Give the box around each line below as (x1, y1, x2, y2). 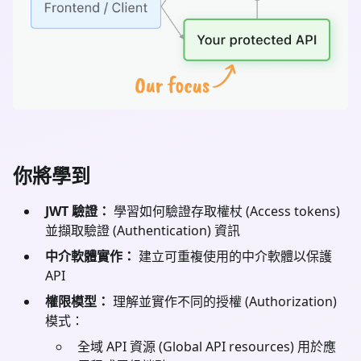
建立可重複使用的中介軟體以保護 (135, 247, 332, 265)
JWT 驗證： (45, 201, 110, 220)
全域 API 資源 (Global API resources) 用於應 (77, 337, 336, 355)
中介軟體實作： (45, 247, 135, 265)
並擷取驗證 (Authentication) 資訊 (45, 221, 240, 239)
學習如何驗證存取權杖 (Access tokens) (110, 201, 340, 220)
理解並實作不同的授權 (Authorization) (110, 292, 337, 310)
